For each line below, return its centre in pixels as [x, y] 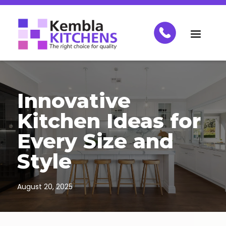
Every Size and [95, 141]
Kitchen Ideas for [109, 121]
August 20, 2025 [45, 187]
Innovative [74, 101]
